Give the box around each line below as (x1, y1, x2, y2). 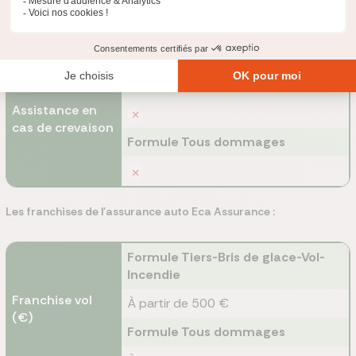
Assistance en (12, 102, 97, 118)
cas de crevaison (12, 119, 114, 136)
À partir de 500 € (127, 295, 229, 311)
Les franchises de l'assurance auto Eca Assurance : (6, 204, 275, 219)
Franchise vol (12, 292, 92, 308)
